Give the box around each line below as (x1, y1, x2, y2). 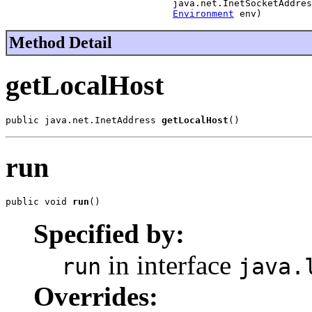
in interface (101, 250, 238, 281)
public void (6, 196, 72, 208)
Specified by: (33, 219, 185, 249)
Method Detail (9, 33, 112, 52)
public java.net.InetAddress (6, 114, 162, 125)
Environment (173, 8, 234, 19)
